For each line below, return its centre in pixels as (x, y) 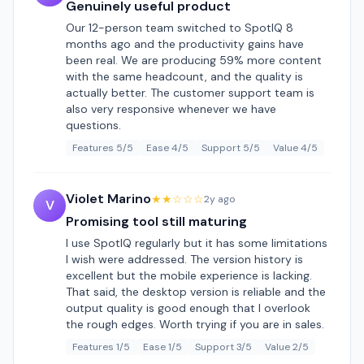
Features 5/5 (103, 148)
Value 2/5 (287, 347)
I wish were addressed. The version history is (184, 259)
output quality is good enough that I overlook (188, 308)
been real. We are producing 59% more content (194, 60)
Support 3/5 (223, 347)
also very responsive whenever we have (171, 109)
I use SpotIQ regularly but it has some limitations (197, 243)
